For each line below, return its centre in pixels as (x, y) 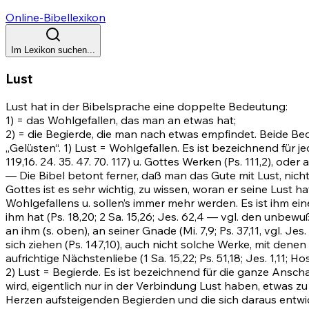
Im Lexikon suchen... (53, 50)
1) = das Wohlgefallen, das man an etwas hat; (121, 120)
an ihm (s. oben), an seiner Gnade (92, 231)
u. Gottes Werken (177, 162)
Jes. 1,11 (266, 258)
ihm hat (26, 217)
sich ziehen (35, 245)
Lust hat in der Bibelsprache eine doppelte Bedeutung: (147, 107)
